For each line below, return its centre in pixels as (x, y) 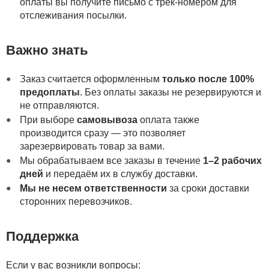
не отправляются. (59, 105)
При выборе (48, 119)
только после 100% (208, 79)
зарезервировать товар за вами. (92, 146)
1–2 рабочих (232, 160)
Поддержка (42, 236)
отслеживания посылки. (73, 15)
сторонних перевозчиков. (76, 201)
